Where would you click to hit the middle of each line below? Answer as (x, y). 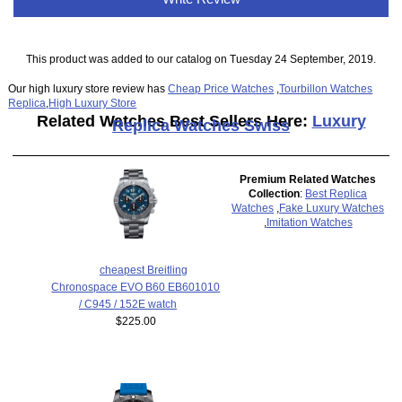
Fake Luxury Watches (332, 207)
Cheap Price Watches (221, 89)
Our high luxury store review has (88, 89)
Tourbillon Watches (326, 89)
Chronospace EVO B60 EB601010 (136, 286)
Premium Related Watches (308, 179)
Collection (275, 193)
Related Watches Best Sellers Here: (174, 122)
